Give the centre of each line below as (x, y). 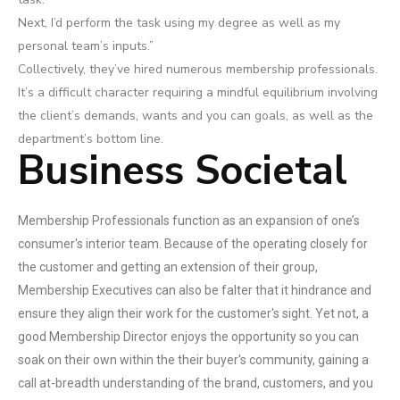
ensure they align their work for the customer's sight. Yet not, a (193, 313)
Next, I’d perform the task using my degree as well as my (179, 23)
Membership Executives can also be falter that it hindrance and (195, 290)
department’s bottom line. (91, 139)
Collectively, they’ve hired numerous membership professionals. (198, 69)
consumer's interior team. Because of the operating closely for (193, 244)
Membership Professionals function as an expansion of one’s (189, 221)
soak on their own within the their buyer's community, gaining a (193, 360)
